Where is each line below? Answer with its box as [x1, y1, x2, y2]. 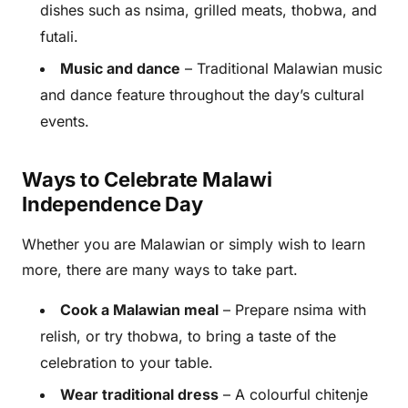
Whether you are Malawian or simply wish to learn [22, 235, 365, 253]
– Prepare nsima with [219, 301, 366, 319]
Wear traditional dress [60, 385, 219, 403]
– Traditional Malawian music [180, 59, 382, 77]
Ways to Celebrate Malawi [22, 168, 272, 191]
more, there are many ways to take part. [22, 260, 298, 279]
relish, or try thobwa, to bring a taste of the [40, 327, 336, 345]
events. [40, 112, 89, 130]
